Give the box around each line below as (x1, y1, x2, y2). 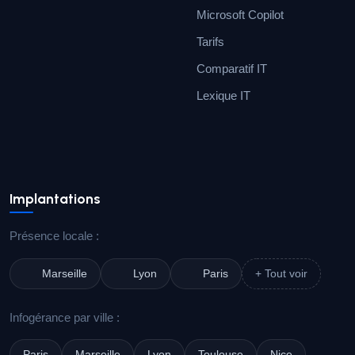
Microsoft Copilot (197, 8, 284, 21)
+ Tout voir (255, 267, 307, 280)
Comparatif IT (197, 62, 267, 75)
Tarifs (197, 35, 224, 48)
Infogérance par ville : (10, 311, 120, 324)
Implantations (10, 190, 101, 207)
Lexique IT (197, 89, 250, 102)
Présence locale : (10, 229, 99, 242)
